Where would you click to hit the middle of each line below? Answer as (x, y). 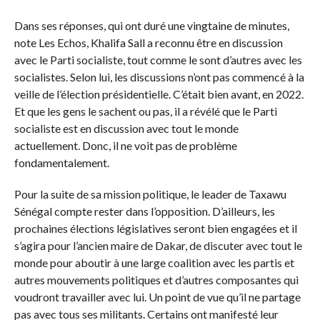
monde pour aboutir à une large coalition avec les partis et (154, 262)
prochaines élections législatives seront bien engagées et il (155, 228)
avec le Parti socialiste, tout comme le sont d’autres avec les (158, 59)
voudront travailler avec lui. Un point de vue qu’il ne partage (157, 296)
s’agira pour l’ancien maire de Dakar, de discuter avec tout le (158, 245)
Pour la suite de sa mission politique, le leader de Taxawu (150, 194)
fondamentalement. (61, 162)
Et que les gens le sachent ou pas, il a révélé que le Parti (145, 111)
